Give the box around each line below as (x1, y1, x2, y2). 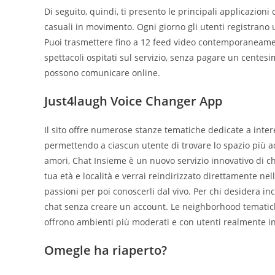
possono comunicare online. (44, 66, 160, 79)
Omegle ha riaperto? (44, 241, 167, 258)
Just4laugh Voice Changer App (44, 92, 222, 109)
